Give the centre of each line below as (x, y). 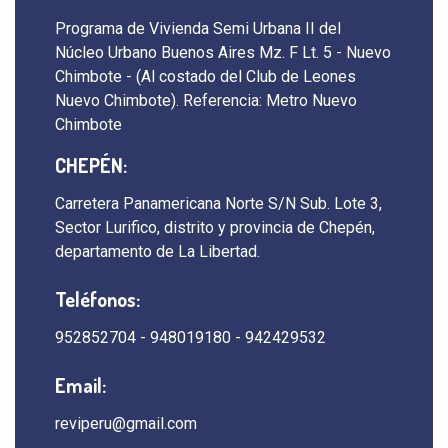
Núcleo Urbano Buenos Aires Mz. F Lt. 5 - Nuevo (223, 52)
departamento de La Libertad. (157, 251)
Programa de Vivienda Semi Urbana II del (198, 28)
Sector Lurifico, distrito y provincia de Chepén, (215, 227)
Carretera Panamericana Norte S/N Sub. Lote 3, (218, 203)
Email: (80, 385)
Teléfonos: (97, 299)
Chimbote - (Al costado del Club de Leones (205, 76)
